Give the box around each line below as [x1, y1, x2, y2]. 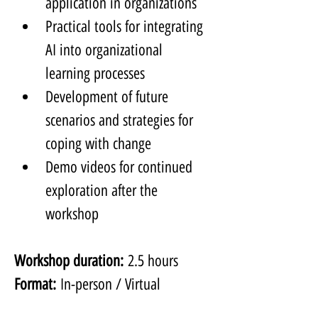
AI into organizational [45, 40, 166, 60]
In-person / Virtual [56, 275, 160, 295]
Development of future [45, 87, 172, 107]
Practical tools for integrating [45, 17, 207, 37]
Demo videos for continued [45, 158, 196, 177]
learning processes [45, 64, 145, 84]
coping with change [45, 134, 151, 154]
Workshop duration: [14, 251, 124, 271]
